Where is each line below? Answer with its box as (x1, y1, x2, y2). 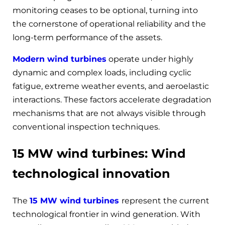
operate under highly (106, 54, 193, 64)
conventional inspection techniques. (13, 122, 160, 132)
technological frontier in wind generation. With (13, 209, 200, 219)
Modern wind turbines (13, 54, 106, 64)
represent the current (122, 195, 209, 205)
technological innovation (13, 166, 170, 181)
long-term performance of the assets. (13, 32, 162, 42)
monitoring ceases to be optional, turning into (13, 5, 198, 15)
